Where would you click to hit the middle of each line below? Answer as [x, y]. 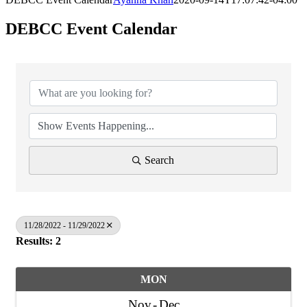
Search [159, 160]
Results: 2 [38, 241]
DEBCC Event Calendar [91, 28]
